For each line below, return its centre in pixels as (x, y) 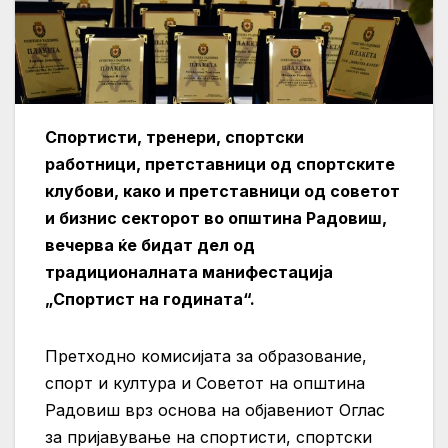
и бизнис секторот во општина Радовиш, (216, 217)
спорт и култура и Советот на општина (205, 382)
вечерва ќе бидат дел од (150, 244)
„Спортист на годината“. (150, 298)
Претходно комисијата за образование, (206, 355)
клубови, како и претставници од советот (222, 190)
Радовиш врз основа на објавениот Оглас (215, 409)
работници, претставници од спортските (220, 163)
